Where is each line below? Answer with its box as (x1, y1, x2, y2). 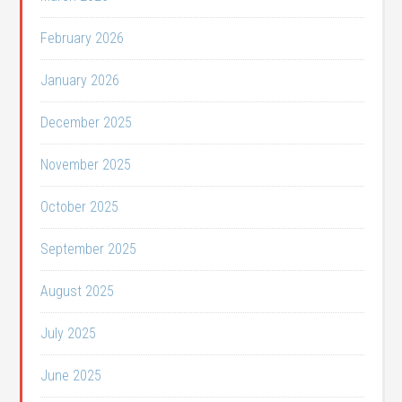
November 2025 (40, 156, 132, 173)
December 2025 (40, 114, 133, 131)
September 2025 (40, 240, 137, 258)
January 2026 (40, 72, 120, 89)
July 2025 (40, 325, 97, 342)
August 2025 (40, 283, 115, 300)
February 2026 (40, 30, 125, 47)
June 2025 (40, 367, 102, 384)
